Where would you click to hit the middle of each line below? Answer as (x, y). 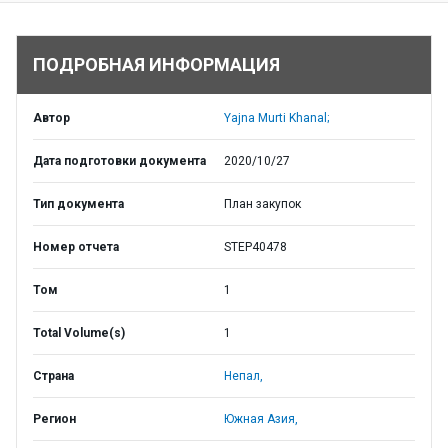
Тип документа (78, 204)
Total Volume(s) (79, 333)
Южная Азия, (261, 419)
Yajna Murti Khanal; (276, 118)
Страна (53, 376)
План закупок (262, 204)
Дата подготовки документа (119, 161)
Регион (54, 419)
